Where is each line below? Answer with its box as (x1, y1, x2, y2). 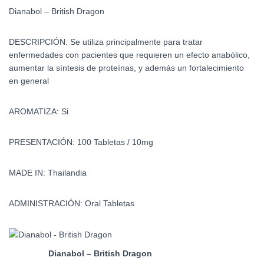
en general (9, 76, 49, 85)
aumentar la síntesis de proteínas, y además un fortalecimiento (9, 63, 244, 72)
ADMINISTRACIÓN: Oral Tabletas (9, 199, 134, 208)
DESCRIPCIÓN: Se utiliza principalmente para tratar (9, 37, 203, 47)
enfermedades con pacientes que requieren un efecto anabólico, (9, 50, 250, 60)
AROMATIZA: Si (9, 107, 68, 116)
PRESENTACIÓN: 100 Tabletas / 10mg (9, 137, 153, 147)
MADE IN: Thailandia (9, 168, 87, 177)
